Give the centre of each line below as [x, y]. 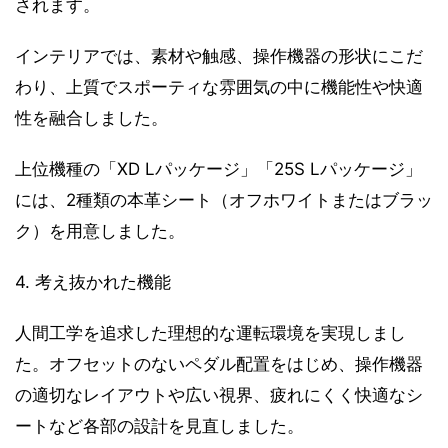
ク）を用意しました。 [100, 230]
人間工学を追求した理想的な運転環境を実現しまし [210, 332]
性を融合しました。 [91, 117]
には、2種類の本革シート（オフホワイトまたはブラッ [224, 199]
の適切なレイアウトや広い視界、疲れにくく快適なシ [219, 394]
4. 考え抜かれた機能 [93, 281]
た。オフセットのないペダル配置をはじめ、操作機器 [219, 363]
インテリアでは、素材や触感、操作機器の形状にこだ [219, 55]
